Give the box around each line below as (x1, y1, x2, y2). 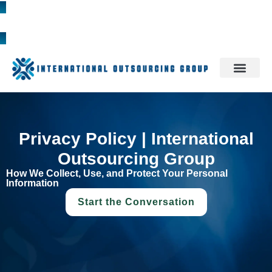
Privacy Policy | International (18, 129, 254, 148)
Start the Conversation (77, 196, 195, 207)
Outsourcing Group (57, 149, 215, 168)
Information (6, 177, 59, 188)
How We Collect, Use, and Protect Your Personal (6, 168, 228, 178)
